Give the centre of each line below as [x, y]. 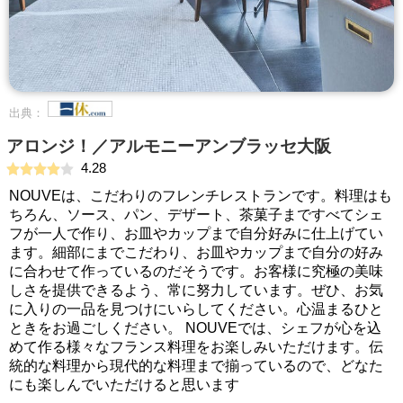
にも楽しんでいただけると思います [124, 385]
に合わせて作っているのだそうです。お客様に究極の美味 [196, 271]
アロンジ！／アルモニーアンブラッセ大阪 [169, 146]
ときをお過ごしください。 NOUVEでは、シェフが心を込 [195, 328]
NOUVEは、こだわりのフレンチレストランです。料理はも [201, 196]
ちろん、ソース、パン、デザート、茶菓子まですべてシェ [196, 215]
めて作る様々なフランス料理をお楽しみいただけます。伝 [196, 347]
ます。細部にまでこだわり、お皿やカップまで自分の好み [196, 252]
